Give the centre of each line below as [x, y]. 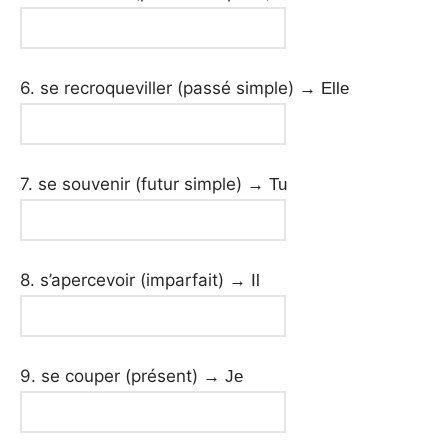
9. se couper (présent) [111, 376]
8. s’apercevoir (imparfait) [124, 280]
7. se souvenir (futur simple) [133, 184]
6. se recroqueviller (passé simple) [159, 88]
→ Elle [324, 89]
